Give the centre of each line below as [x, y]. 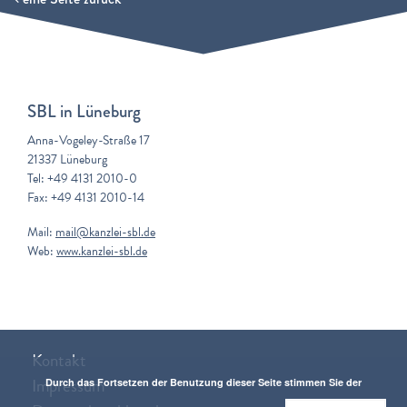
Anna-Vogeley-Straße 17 [89, 141]
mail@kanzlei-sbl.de [105, 233]
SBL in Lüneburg [84, 112]
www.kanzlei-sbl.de [102, 252]
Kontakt [59, 361]
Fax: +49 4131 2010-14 [86, 198]
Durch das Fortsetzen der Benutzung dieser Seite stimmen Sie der [203, 382]
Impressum [68, 386]
